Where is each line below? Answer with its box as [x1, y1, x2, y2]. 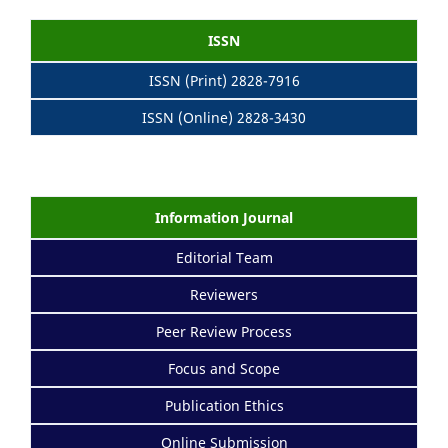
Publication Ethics [164, 395, 284, 415]
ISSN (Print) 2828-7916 [148, 70, 300, 90]
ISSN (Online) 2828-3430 [142, 107, 306, 127]
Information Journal [155, 207, 293, 227]
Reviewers [190, 284, 258, 304]
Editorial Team [175, 247, 273, 267]
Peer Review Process [156, 321, 292, 341]
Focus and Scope [168, 358, 280, 378]
